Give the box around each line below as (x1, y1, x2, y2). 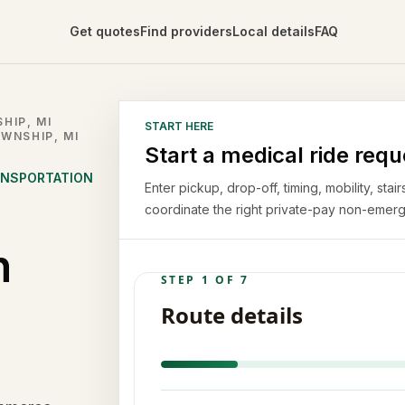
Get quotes (69, 24, 140, 39)
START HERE (145, 119, 214, 133)
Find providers (139, 24, 232, 39)
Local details (231, 24, 315, 39)
